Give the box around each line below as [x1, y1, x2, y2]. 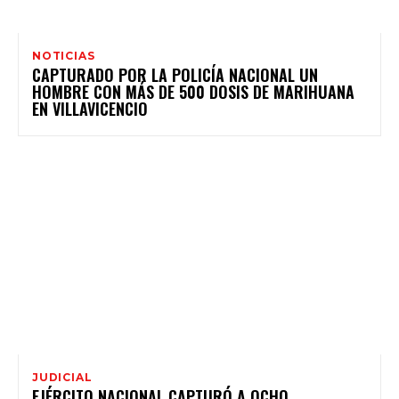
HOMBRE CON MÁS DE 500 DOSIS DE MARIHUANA [32, 79, 354, 103]
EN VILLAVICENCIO [32, 96, 148, 120]
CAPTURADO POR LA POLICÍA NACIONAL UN [32, 62, 318, 86]
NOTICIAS [32, 48, 95, 62]
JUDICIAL [32, 370, 93, 384]
